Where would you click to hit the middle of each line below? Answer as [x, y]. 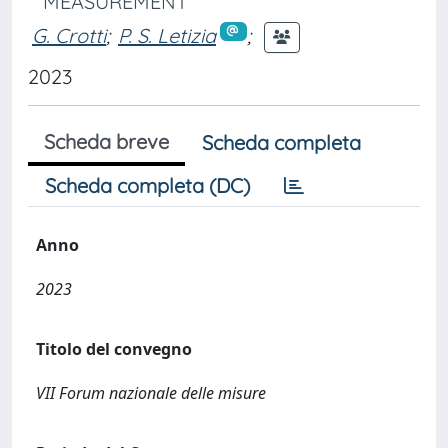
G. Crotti [69, 35]
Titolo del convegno [114, 349]
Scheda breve [106, 141]
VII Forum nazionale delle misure [151, 393]
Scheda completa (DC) [147, 185]
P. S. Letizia [167, 35]
